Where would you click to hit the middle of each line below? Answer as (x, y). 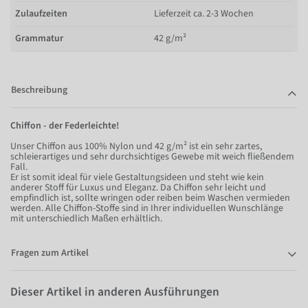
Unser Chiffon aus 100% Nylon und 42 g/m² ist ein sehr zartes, (136, 146)
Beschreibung (39, 90)
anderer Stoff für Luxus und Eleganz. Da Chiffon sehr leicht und (138, 187)
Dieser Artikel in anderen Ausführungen (115, 292)
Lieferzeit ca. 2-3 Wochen (204, 13)
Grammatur (39, 38)
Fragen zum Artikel (50, 253)
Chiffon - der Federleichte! (65, 125)
